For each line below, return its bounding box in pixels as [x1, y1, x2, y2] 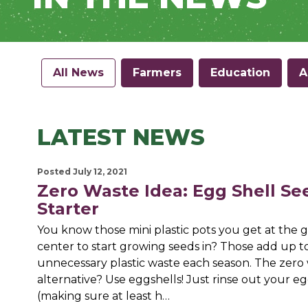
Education [210, 66, 271, 80]
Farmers [133, 66, 182, 80]
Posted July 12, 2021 [36, 166, 127, 177]
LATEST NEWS [36, 124, 205, 151]
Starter [36, 199, 99, 219]
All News [53, 66, 104, 80]
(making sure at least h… [36, 289, 170, 303]
